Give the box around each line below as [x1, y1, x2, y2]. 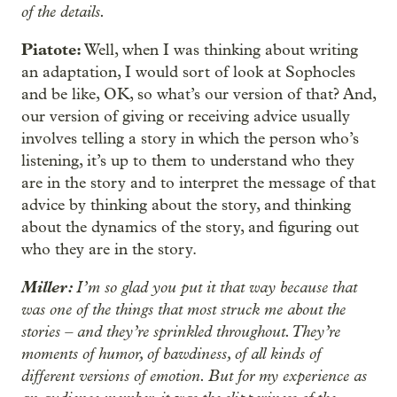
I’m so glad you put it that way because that [76, 277, 357, 297]
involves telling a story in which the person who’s [21, 129, 359, 148]
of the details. [21, 2, 105, 21]
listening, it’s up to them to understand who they [21, 152, 354, 170]
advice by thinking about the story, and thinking [21, 196, 351, 214]
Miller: [21, 277, 76, 297]
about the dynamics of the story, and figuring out [21, 218, 359, 237]
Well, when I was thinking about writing [82, 41, 358, 59]
